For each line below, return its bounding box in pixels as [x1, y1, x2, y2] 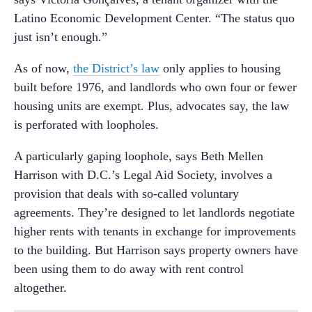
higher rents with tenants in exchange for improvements [14, 224, 296, 238]
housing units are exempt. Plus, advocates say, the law [14, 98, 289, 113]
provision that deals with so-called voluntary [14, 186, 239, 201]
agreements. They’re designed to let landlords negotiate [14, 205, 295, 219]
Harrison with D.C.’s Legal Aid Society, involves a [14, 167, 272, 182]
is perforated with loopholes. [14, 117, 159, 132]
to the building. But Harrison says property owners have [14, 242, 298, 257]
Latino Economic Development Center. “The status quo [14, 10, 295, 25]
